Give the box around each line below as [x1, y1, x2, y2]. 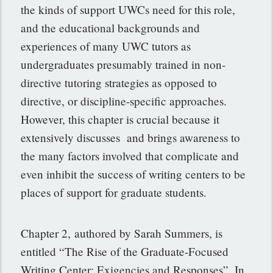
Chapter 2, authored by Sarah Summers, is [21, 225, 223, 241]
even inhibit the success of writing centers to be [21, 166, 246, 182]
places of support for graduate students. [21, 185, 207, 200]
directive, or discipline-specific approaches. [21, 93, 227, 109]
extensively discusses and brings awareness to [21, 130, 241, 146]
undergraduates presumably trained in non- [21, 57, 226, 73]
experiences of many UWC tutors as [21, 38, 191, 54]
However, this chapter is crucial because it [21, 112, 220, 127]
